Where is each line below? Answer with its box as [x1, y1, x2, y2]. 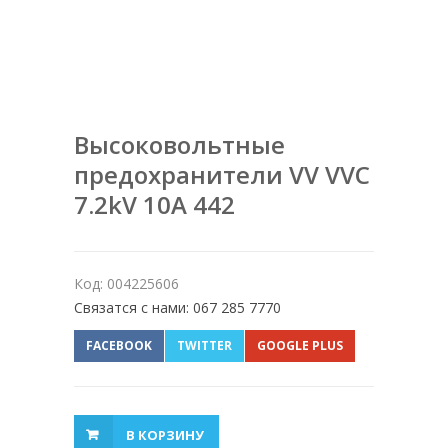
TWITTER [177, 337, 232, 355]
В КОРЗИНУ [126, 426, 204, 445]
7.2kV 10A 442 [74, 188, 235, 222]
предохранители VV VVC [74, 158, 370, 192]
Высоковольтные [74, 128, 285, 162]
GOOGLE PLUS [257, 337, 343, 355]
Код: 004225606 [74, 274, 179, 294]
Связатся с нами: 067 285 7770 [74, 298, 281, 318]
